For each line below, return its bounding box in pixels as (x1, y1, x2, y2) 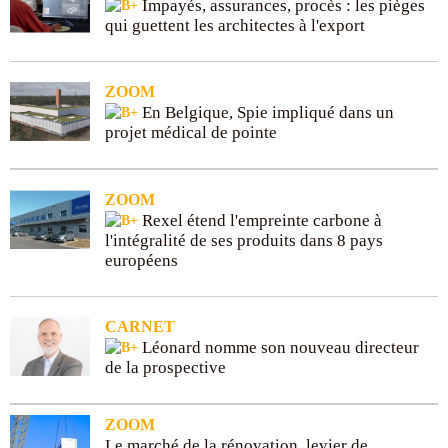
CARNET (105, 317, 175, 335)
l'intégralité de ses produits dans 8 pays (105, 230, 383, 250)
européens (105, 250, 178, 270)
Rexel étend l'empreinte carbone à (138, 210, 382, 230)
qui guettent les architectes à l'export (105, 15, 365, 35)
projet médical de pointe (105, 122, 277, 142)
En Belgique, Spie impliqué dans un (138, 102, 394, 122)
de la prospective (105, 357, 226, 377)
